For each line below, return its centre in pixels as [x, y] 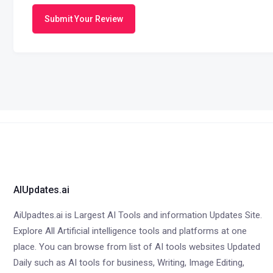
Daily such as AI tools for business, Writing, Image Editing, [129, 263]
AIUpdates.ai [41, 190]
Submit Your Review [84, 19]
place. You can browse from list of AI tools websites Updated [137, 247]
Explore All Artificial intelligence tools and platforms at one [130, 231]
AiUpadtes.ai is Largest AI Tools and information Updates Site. [138, 215]
